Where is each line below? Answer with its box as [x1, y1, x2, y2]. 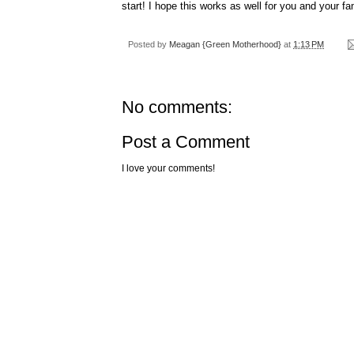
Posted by [128, 39, 169, 49]
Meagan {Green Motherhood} [169, 39, 281, 49]
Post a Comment [122, 132, 250, 153]
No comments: [122, 97, 232, 118]
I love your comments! [122, 163, 215, 175]
